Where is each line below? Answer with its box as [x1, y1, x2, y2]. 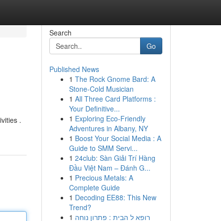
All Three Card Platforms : [74, 94, 156, 104]
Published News [49, 64, 99, 74]
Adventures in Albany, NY [69, 123, 148, 133]
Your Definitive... [69, 104, 120, 113]
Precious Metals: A [74, 173, 133, 183]
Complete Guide [69, 183, 120, 192]
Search [49, 28, 72, 37]
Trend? [69, 202, 91, 212]
